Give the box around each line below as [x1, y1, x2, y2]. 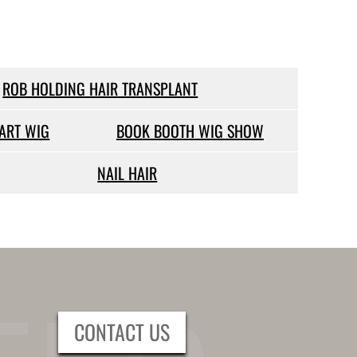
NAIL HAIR [97, 161, 158, 186]
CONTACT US [74, 316, 170, 347]
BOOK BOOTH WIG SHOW [116, 119, 264, 143]
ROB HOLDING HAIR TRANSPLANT [2, 76, 198, 101]
